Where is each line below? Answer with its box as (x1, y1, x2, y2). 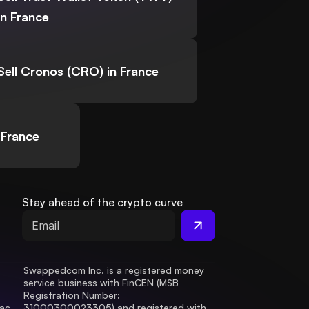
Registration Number (23, 289, 117, 301)
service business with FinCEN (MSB (23, 277, 179, 289)
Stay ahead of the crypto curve (22, 195, 183, 210)
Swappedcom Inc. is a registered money (23, 264, 204, 277)
